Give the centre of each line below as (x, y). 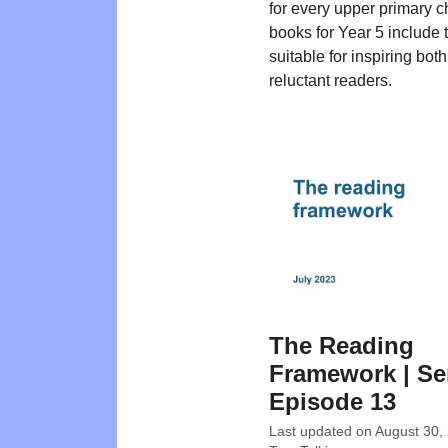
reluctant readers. (330, 80)
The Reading (341, 345)
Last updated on (322, 432)
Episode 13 (332, 401)
